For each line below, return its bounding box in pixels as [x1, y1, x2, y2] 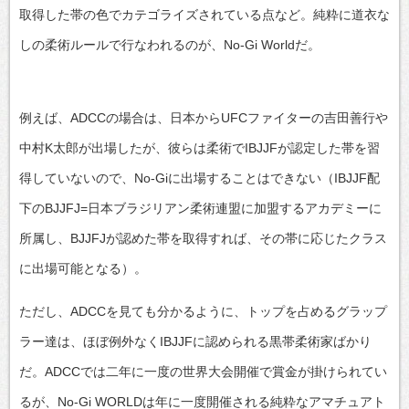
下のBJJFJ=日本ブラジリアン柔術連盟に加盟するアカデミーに [19, 200, 382, 215]
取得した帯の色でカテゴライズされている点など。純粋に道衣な [19, 6, 390, 22]
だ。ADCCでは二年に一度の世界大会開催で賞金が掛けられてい [19, 363, 387, 379]
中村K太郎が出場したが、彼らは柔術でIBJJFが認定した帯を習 [19, 140, 380, 155]
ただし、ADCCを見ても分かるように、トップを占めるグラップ [19, 303, 387, 319]
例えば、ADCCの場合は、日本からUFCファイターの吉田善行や [19, 110, 388, 125]
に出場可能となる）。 [19, 260, 147, 276]
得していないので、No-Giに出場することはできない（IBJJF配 [19, 170, 380, 185]
